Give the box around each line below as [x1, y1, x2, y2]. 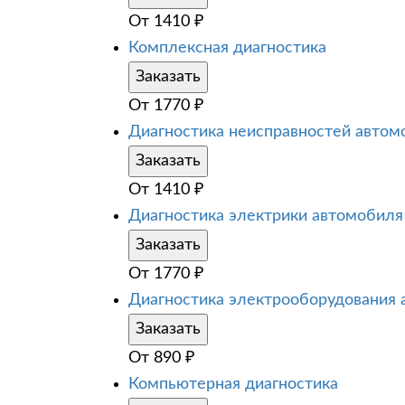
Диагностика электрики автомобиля [128, 207, 403, 224]
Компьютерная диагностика [128, 375, 338, 392]
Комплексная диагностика [128, 39, 326, 56]
